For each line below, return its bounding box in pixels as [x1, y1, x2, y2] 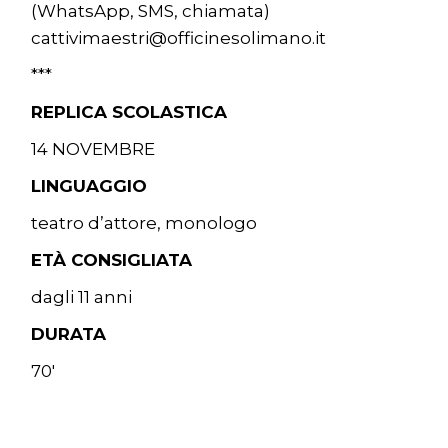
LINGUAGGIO [31, 176, 148, 197]
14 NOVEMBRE [31, 139, 156, 160]
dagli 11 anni [31, 287, 133, 308]
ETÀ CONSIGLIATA [31, 250, 193, 271]
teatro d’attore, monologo [31, 213, 258, 234]
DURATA [31, 324, 107, 345]
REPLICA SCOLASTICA [31, 102, 228, 123]
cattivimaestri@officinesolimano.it [31, 28, 327, 49]
